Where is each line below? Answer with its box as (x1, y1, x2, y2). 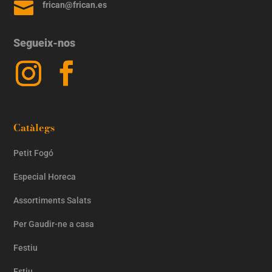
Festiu (13, 242, 38, 253)
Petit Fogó (13, 148, 54, 158)
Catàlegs (13, 120, 55, 135)
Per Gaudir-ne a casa (13, 219, 95, 229)
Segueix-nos (13, 36, 76, 49)
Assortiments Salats (13, 195, 92, 205)
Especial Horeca (13, 171, 76, 182)
